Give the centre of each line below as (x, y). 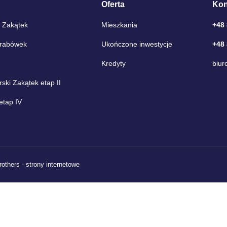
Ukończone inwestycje (137, 44)
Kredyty (113, 64)
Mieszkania (119, 25)
